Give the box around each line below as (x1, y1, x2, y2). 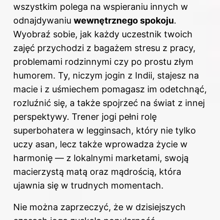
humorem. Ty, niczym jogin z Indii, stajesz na (13, 70, 199, 81)
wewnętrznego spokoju (74, 15, 174, 26)
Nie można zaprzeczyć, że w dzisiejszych (13, 202, 186, 213)
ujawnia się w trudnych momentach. (13, 180, 164, 191)
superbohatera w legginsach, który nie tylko (13, 125, 196, 136)
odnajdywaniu (13, 15, 74, 26)
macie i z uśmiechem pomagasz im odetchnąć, (13, 84, 207, 95)
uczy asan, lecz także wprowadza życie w (13, 139, 188, 150)
